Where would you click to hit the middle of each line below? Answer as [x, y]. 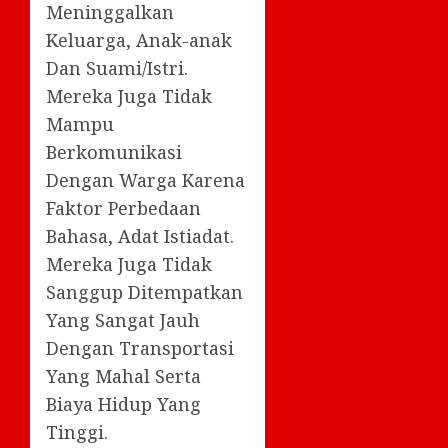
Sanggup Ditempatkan [144, 291]
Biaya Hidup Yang [123, 403]
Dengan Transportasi [140, 347]
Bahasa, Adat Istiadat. [140, 235]
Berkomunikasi [114, 151]
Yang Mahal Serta [123, 375]
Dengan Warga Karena [145, 179]
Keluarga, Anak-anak [139, 39]
